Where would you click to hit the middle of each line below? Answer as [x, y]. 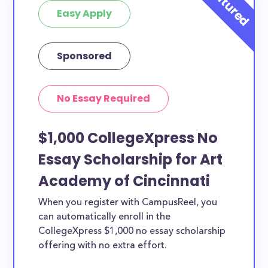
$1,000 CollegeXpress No [128, 138]
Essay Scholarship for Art [131, 159]
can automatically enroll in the [105, 217]
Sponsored [85, 56]
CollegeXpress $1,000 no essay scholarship [132, 232]
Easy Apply [85, 13]
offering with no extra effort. [103, 246]
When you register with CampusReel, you [128, 203]
